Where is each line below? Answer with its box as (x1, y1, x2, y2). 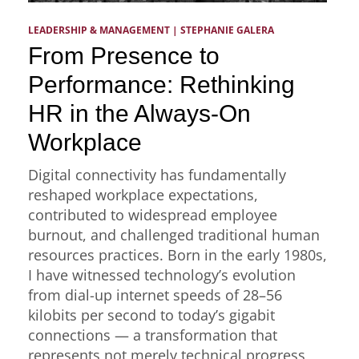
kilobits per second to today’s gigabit (28, 305, 275, 325)
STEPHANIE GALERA (180, 22, 274, 37)
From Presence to (28, 42, 220, 69)
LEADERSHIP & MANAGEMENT (28, 22, 170, 37)
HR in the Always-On (28, 99, 251, 127)
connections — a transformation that (28, 325, 277, 345)
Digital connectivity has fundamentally (28, 164, 286, 184)
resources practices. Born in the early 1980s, (28, 244, 327, 264)
